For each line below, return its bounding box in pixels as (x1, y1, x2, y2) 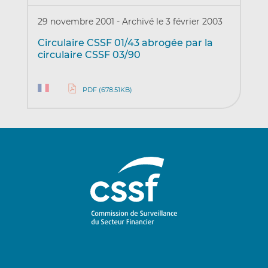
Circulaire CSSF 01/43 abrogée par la (37, 37, 213, 49)
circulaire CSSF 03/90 (37, 49, 141, 61)
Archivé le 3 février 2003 (121, 16, 223, 28)
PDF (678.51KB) (82, 86, 132, 95)
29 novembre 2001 (37, 16, 117, 28)
